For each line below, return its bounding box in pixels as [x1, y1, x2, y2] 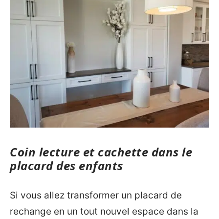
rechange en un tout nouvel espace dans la [10, 206, 198, 217]
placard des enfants [10, 157, 123, 174]
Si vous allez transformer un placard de [10, 190, 182, 201]
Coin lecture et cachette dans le [10, 143, 192, 160]
